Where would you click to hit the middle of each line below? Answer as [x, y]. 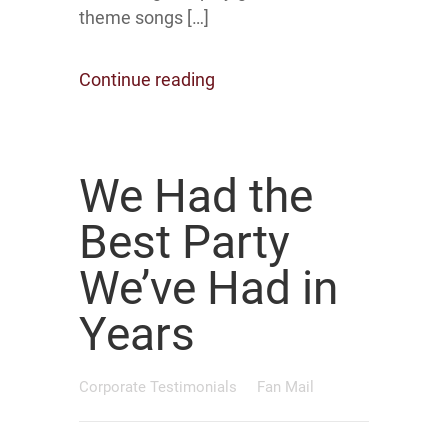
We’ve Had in [208, 288]
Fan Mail [285, 387]
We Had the [196, 196]
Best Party [184, 242]
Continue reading [147, 79]
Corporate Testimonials [160, 387]
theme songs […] [144, 17]
